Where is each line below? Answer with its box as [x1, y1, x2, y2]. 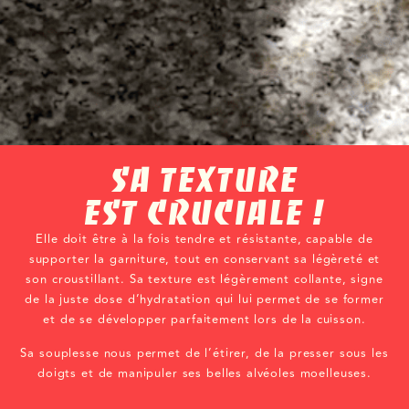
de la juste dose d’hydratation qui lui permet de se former [25, 290, 384, 309]
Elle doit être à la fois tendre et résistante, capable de [36, 230, 373, 249]
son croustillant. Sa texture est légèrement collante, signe [26, 270, 383, 289]
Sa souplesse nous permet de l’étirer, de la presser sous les [20, 343, 389, 362]
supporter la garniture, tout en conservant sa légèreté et [28, 250, 381, 269]
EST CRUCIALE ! [84, 192, 325, 235]
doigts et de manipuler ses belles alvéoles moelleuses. [37, 363, 372, 383]
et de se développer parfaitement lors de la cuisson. [43, 310, 366, 330]
